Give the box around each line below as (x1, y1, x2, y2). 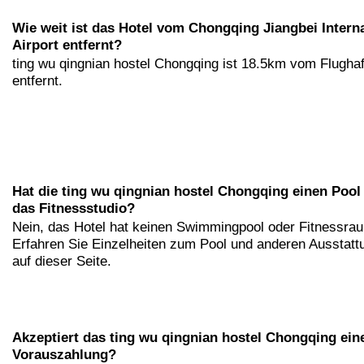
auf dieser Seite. (12, 253, 111, 270)
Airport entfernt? (12, 37, 122, 54)
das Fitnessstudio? (12, 201, 135, 217)
